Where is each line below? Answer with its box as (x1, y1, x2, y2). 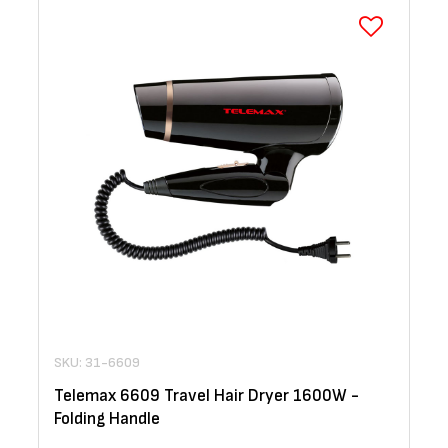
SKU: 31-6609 (54, 354, 140, 372)
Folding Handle (54, 409, 160, 430)
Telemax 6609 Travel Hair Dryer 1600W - (54, 386, 359, 407)
